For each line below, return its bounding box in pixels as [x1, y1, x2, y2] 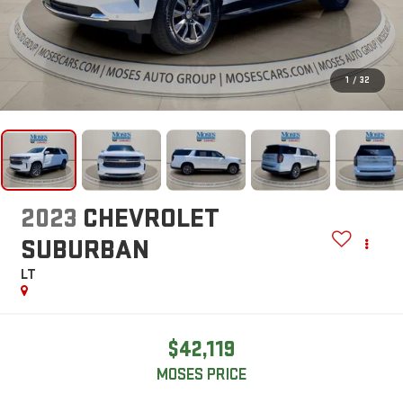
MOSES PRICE [157, 365, 246, 385]
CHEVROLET [82, 202, 219, 236]
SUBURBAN [20, 234, 149, 267]
